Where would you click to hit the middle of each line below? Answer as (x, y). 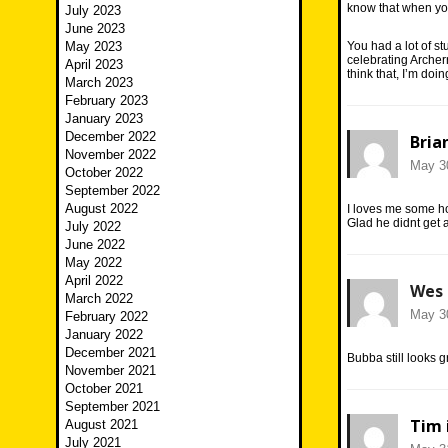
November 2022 (110, 155)
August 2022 (101, 209)
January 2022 (104, 335)
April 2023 (94, 65)
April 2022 (94, 281)
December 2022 (110, 137)
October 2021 (104, 389)
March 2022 (99, 299)
